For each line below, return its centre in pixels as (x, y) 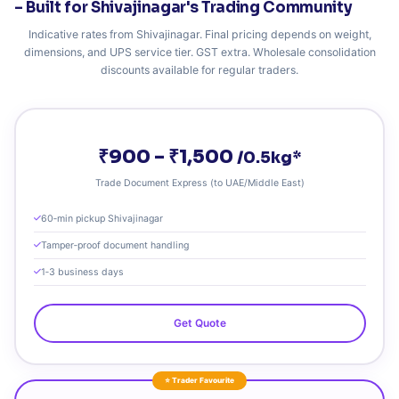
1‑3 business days (82, 272)
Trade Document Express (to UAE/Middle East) (199, 183)
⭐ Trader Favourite (199, 380)
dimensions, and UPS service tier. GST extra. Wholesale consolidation (199, 52)
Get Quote (199, 323)
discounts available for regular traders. (199, 70)
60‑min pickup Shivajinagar (102, 218)
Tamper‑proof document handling (114, 245)
